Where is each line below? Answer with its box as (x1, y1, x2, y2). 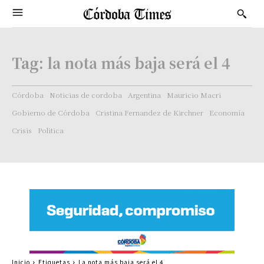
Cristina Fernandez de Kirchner (95, 107, 203, 117)
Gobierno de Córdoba (12, 107, 90, 117)
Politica (38, 125, 64, 135)
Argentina (128, 90, 161, 100)
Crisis (12, 125, 32, 135)
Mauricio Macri (167, 90, 221, 100)
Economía (209, 107, 245, 117)
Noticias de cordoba (49, 90, 122, 100)
